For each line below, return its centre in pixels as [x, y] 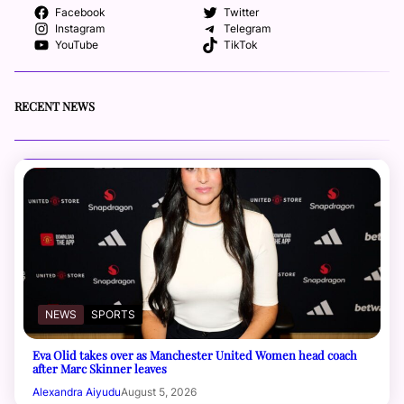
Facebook [80, 12]
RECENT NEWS [55, 106]
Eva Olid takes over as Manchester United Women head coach [195, 355]
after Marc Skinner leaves [100, 369]
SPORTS [113, 315]
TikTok [240, 45]
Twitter [241, 12]
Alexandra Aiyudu [77, 392]
